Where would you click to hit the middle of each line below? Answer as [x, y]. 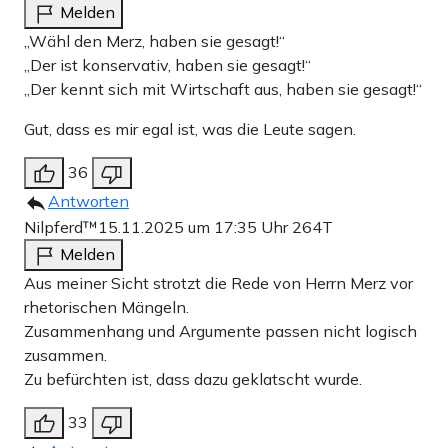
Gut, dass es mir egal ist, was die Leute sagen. [190, 129]
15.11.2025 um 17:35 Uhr [195, 227]
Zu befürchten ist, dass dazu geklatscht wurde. [193, 379]
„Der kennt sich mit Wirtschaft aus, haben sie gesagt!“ [223, 89]
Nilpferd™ [61, 227]
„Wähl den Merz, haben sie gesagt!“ [154, 41]
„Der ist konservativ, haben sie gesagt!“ [167, 65]
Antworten [88, 201]
